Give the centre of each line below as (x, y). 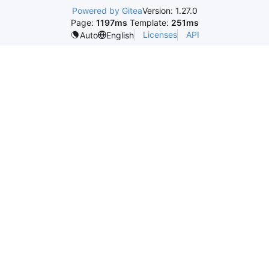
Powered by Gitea (107, 11)
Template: (149, 23)
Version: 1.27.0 (170, 11)
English (120, 35)
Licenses (160, 35)
